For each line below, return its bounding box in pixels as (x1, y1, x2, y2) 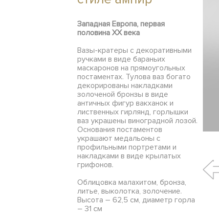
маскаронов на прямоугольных (77, 63, 185, 73)
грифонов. (77, 160, 113, 170)
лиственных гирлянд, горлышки (77, 107, 188, 117)
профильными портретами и (77, 142, 176, 152)
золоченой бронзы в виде (77, 89, 168, 99)
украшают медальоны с (77, 133, 160, 143)
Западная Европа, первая (77, 19, 165, 29)
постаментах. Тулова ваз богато (77, 72, 191, 82)
